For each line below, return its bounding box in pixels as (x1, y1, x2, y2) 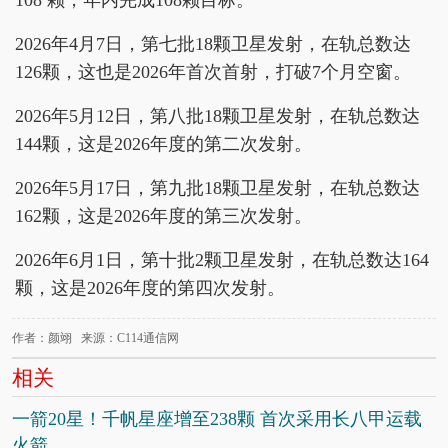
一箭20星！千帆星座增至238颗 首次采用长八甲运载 (12, 408, 422, 429)
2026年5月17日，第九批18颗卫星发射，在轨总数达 (15, 177, 420, 198)
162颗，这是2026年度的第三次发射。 (15, 205, 312, 226)
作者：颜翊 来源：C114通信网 (12, 330, 179, 345)
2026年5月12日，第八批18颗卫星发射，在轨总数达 (15, 105, 420, 126)
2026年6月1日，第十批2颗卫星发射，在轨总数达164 (15, 249, 429, 270)
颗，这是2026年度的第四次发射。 (15, 277, 285, 298)
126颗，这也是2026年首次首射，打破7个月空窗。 (15, 61, 411, 82)
